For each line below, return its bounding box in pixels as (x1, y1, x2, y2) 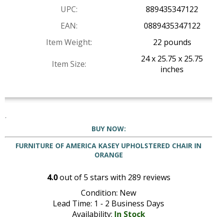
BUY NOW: (91, 124, 126, 133)
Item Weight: (46, 37, 92, 48)
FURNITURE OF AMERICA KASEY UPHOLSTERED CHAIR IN (15, 140, 201, 150)
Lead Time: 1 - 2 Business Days (53, 198, 164, 209)
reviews (140, 172, 170, 183)
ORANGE (94, 150, 123, 159)
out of (57, 172, 84, 183)
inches (160, 64, 184, 75)
